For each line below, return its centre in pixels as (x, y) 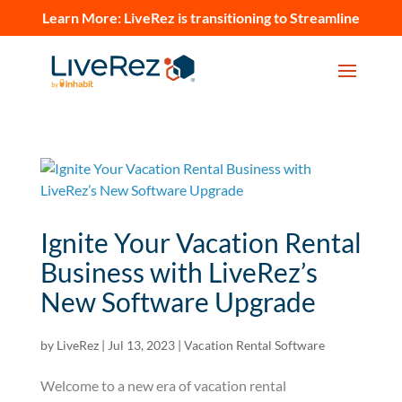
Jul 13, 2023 (141, 345)
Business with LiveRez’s (179, 272)
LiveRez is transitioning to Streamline (242, 17)
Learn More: (83, 17)
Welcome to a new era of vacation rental (163, 385)
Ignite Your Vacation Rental (201, 242)
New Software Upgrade (178, 301)
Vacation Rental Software (254, 345)
